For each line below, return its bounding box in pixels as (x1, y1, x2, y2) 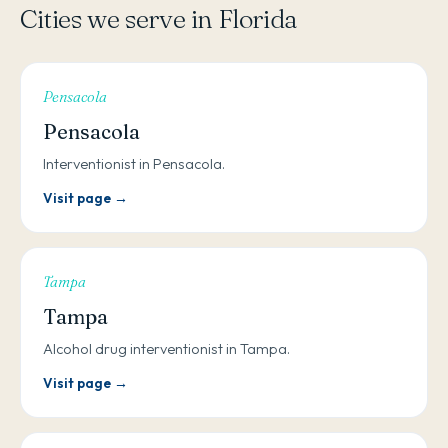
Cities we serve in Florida (20, 3, 297, 36)
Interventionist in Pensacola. (43, 154, 225, 174)
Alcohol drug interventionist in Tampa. (43, 339, 290, 359)
